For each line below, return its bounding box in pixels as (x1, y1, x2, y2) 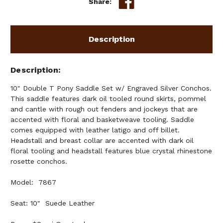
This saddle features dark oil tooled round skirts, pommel (10, 95, 206, 103)
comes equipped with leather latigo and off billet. (10, 126, 180, 134)
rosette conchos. (10, 157, 67, 166)
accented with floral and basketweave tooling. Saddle (10, 115, 194, 124)
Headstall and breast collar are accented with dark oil (10, 136, 194, 145)
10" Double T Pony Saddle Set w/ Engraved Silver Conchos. (10, 84, 212, 93)
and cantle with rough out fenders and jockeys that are (10, 105, 198, 113)
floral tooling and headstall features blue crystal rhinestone (10, 147, 212, 155)
